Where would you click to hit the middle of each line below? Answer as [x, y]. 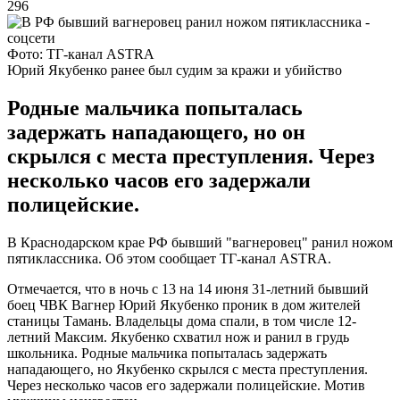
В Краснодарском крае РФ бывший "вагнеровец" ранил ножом [200, 242]
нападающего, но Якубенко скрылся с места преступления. [187, 369]
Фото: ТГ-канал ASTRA [81, 54]
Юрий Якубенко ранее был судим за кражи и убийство [175, 70]
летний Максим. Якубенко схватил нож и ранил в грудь [178, 337]
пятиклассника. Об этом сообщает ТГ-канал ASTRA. [169, 258]
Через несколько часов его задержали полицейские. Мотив [186, 385]
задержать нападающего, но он [156, 132]
